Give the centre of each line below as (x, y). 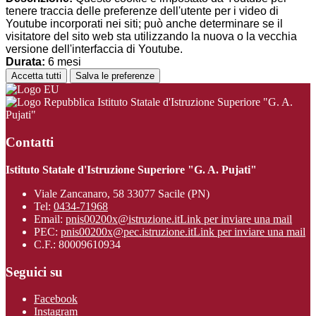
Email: (50, 219)
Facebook (56, 299)
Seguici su (34, 272)
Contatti (30, 142)
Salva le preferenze (115, 76)
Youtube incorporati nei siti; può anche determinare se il (144, 24)
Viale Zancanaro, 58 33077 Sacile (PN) (122, 193)
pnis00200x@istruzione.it (123, 219)
